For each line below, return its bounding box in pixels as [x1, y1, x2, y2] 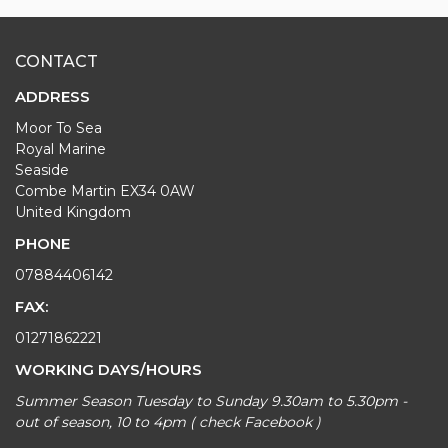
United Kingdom [15, 202, 131, 221]
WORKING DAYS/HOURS [15, 359, 202, 379]
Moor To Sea [15, 118, 102, 137]
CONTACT [15, 51, 98, 71]
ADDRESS [15, 86, 90, 106]
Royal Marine [15, 139, 106, 158]
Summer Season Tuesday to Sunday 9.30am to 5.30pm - [15, 391, 407, 410]
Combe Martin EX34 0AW [15, 181, 195, 200]
